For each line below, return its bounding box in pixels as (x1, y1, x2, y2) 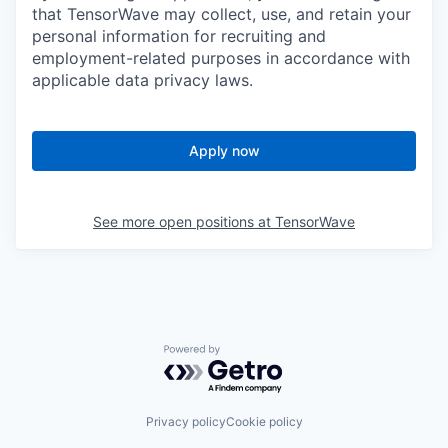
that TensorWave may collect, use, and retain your (32, 4, 411, 24)
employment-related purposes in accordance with (32, 48, 410, 68)
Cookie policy (225, 414, 303, 429)
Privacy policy (145, 414, 226, 429)
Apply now (188, 142, 260, 159)
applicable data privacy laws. (32, 70, 253, 90)
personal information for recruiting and (32, 26, 326, 46)
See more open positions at (93, 213, 275, 230)
